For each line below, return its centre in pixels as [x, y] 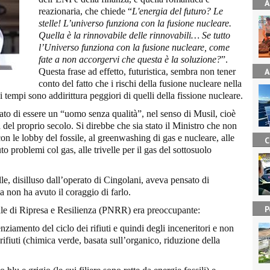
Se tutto [216, 35]
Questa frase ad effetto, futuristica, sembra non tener [137, 71]
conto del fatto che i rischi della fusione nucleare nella [140, 83]
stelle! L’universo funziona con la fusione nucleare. [135, 23]
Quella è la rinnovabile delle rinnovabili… [119, 35]
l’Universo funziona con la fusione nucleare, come [134, 47]
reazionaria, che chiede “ [85, 11]
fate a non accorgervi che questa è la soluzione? [130, 59]
